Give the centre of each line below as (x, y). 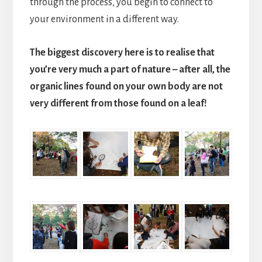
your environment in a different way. (104, 19)
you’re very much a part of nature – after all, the (130, 69)
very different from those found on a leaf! (118, 103)
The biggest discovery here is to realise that (122, 52)
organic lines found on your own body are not (126, 86)
